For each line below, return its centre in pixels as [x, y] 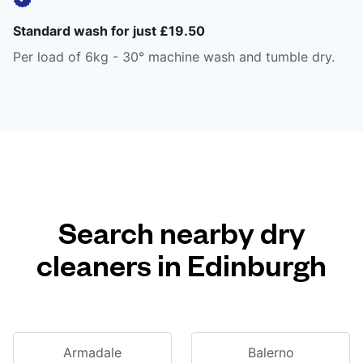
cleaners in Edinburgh [181, 264]
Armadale [92, 352]
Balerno [271, 352]
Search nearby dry [181, 231]
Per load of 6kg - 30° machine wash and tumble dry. [174, 57]
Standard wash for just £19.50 [109, 31]
